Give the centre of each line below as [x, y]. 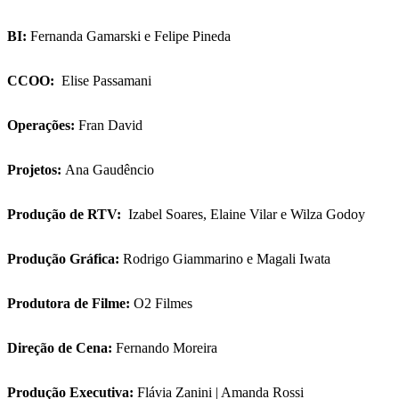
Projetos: [34, 170]
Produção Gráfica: [63, 259]
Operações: [41, 126]
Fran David [110, 126]
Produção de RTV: [68, 215]
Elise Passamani [108, 81]
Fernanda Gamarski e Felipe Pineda [130, 37]
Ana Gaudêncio [120, 170]
